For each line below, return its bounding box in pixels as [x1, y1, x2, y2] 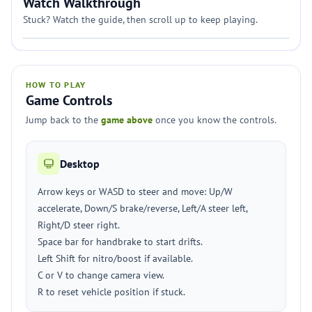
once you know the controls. [153, 114, 276, 126]
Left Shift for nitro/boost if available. [38, 252, 193, 265]
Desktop [60, 157, 100, 171]
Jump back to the [26, 114, 101, 126]
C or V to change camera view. [38, 269, 164, 281]
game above [101, 114, 153, 126]
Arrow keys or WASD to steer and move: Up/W [38, 185, 233, 198]
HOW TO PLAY [26, 79, 86, 90]
